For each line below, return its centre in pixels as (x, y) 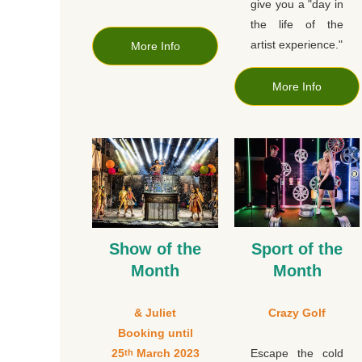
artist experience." (297, 45)
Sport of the (297, 249)
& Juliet (155, 313)
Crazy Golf (297, 313)
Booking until (155, 333)
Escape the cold (297, 354)
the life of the (297, 25)
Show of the (155, 249)
